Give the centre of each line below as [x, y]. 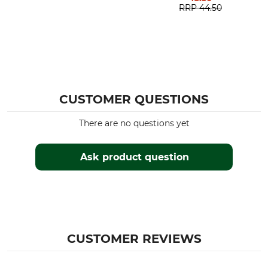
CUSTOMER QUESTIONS [134, 99]
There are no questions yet [134, 123]
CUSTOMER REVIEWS [134, 239]
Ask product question [134, 157]
